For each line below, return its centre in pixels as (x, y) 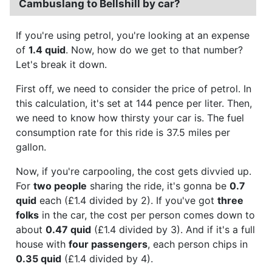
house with (42, 244)
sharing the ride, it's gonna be (158, 185)
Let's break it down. (61, 64)
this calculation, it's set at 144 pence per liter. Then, (134, 103)
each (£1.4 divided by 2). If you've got (127, 200)
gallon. (31, 147)
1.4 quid (47, 49)
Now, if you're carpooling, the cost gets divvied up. (134, 171)
